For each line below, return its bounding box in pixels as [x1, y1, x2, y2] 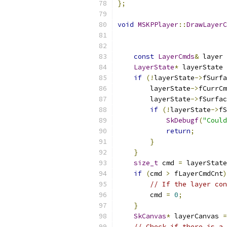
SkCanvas [134, 212, 166, 220]
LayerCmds [158, 52, 195, 61]
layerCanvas [170, 212, 223, 220]
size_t [134, 159, 158, 167]
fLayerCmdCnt [170, 169, 223, 178]
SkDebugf [166, 116, 199, 125]
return [166, 127, 191, 135]
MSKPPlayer [138, 20, 178, 29]
